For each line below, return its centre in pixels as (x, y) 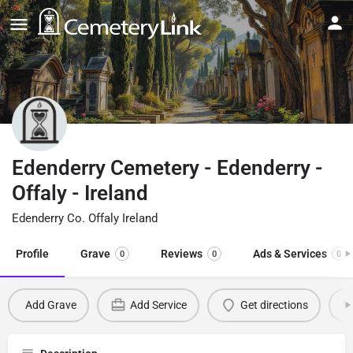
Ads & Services (290, 253)
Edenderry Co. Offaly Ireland (85, 218)
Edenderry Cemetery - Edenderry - (167, 167)
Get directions (274, 305)
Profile (32, 253)
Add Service (158, 305)
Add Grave (50, 305)
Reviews (182, 253)
